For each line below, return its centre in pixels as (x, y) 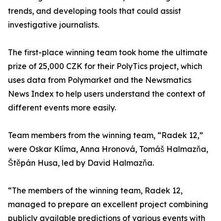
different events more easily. (62, 108)
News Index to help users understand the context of (107, 94)
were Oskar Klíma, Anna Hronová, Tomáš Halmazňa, (108, 149)
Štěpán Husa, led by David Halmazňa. (81, 163)
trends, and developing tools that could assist (94, 11)
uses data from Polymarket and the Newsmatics (100, 80)
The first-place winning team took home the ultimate (108, 53)
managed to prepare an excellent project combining (108, 204)
